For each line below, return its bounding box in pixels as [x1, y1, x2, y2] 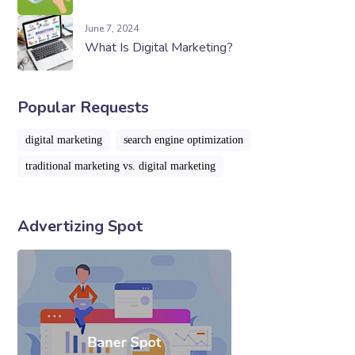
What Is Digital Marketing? [85, 39, 234, 57]
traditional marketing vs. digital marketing [25, 160, 216, 173]
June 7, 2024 [85, 22, 139, 36]
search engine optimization [124, 134, 244, 147]
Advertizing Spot [17, 216, 143, 238]
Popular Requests [17, 97, 150, 119]
